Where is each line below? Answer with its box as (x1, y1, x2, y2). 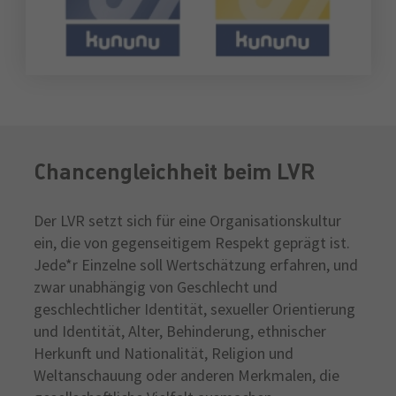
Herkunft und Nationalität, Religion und (34, 343, 293, 364)
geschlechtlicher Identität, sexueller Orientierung (34, 299, 355, 320)
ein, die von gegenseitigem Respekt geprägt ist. (34, 232, 350, 254)
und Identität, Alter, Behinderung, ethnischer (34, 321, 326, 342)
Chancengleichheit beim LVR (34, 157, 316, 185)
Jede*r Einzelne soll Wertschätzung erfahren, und (34, 255, 358, 276)
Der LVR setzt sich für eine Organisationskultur (34, 210, 341, 232)
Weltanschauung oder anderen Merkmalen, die (34, 365, 339, 386)
